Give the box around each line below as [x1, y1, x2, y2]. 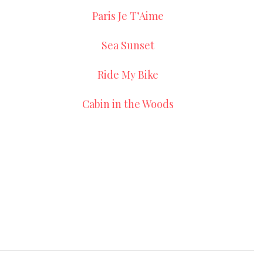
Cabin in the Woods [82, 97, 174, 111]
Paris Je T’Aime [92, 9, 164, 23]
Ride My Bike [97, 68, 159, 82]
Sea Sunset [101, 38, 154, 52]
